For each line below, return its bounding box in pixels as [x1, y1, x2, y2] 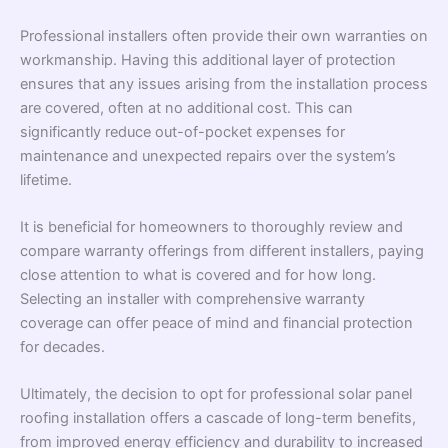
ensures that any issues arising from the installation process [20, 74, 428, 93]
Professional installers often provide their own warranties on [20, 26, 428, 45]
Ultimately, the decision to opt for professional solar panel [20, 385, 412, 404]
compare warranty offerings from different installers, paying [20, 241, 424, 260]
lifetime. [20, 170, 72, 189]
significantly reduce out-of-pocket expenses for [20, 122, 345, 141]
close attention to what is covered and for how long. [20, 265, 376, 284]
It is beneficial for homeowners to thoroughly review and [20, 217, 403, 236]
